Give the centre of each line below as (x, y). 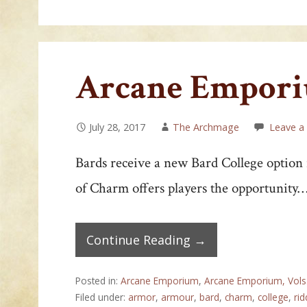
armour (178, 297)
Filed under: (102, 297)
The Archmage (206, 127)
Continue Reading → (147, 240)
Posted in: (98, 280)
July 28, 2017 (118, 127)
